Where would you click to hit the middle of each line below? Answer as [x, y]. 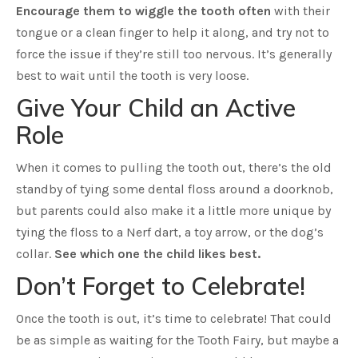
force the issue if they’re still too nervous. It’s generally [174, 54]
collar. [35, 254]
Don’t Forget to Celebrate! [161, 286]
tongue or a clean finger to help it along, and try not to [173, 32]
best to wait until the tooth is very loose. [132, 76]
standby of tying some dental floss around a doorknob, [175, 189]
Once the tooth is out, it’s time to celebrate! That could [174, 318]
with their [300, 11]
